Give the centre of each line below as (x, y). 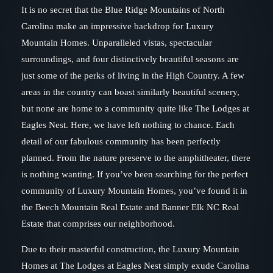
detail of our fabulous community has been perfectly (121, 141)
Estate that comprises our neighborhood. (98, 224)
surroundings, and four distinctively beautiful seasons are (130, 59)
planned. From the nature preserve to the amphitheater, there (136, 158)
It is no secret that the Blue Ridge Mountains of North (123, 10)
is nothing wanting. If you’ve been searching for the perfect (135, 174)
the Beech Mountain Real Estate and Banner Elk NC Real (130, 207)
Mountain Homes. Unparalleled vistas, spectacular (117, 43)
